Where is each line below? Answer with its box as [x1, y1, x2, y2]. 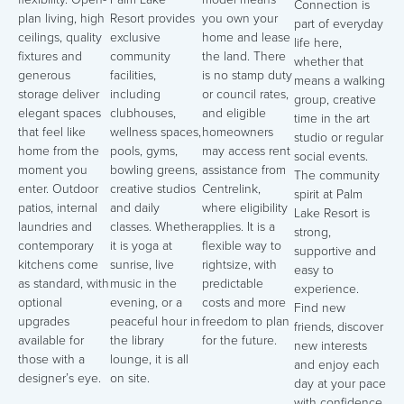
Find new [294, 298, 345, 317]
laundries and [18, 216, 92, 236]
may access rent [202, 141, 290, 161]
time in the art [294, 108, 370, 128]
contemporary [18, 235, 94, 255]
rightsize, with [202, 254, 277, 274]
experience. [294, 279, 359, 298]
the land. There [202, 46, 286, 66]
